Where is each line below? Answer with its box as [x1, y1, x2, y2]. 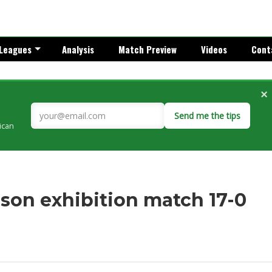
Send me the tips [174, 110, 240, 121]
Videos [201, 42, 227, 56]
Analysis [62, 42, 94, 56]
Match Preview [118, 42, 177, 56]
